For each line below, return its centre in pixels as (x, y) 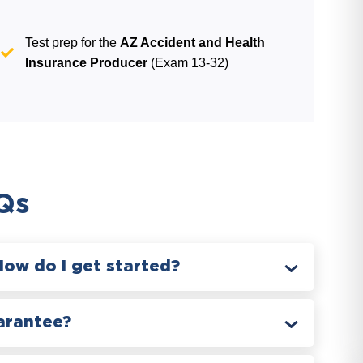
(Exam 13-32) (188, 63)
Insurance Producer (87, 63)
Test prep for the (73, 43)
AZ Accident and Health (193, 43)
